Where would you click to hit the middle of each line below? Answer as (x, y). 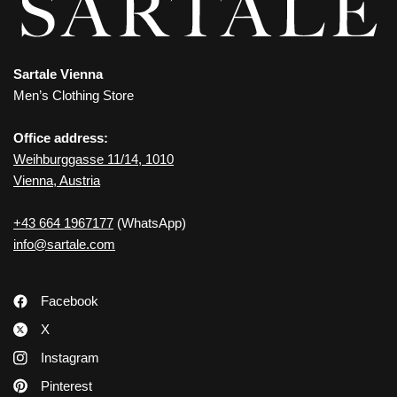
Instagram (70, 357)
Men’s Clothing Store (74, 95)
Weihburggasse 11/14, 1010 (94, 159)
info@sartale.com (64, 244)
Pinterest (66, 385)
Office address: (61, 137)
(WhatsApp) (150, 222)
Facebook (70, 300)
